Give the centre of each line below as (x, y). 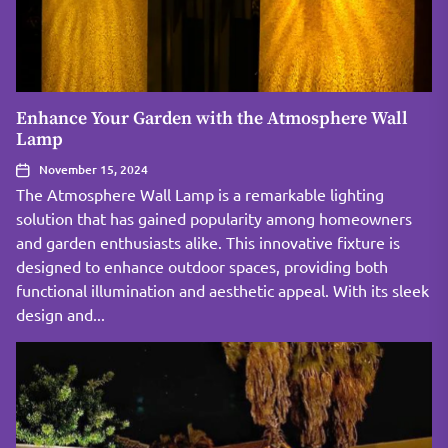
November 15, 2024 (93, 169)
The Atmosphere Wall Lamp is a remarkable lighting (200, 194)
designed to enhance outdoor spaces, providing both (202, 266)
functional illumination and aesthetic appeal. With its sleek (222, 290)
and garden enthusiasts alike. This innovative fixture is (208, 242)
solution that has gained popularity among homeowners (214, 218)
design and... (60, 314)
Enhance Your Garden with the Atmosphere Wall (212, 118)
